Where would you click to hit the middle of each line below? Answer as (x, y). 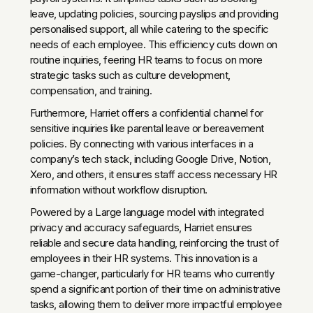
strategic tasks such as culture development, (130, 75)
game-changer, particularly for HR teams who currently (152, 273)
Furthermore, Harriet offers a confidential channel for (146, 112)
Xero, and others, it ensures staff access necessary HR (153, 174)
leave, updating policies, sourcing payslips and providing (154, 13)
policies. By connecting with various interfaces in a (141, 143)
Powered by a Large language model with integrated (147, 212)
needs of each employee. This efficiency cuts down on (153, 44)
